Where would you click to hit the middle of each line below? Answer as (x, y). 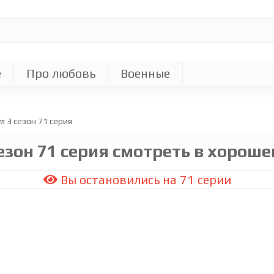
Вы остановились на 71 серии (144, 180)
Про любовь (61, 73)
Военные (145, 73)
